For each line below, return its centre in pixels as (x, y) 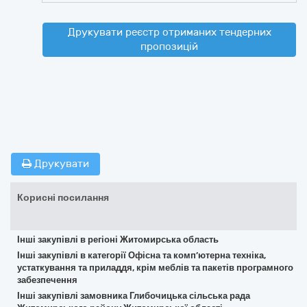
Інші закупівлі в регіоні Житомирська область (118, 240)
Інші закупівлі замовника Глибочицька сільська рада (134, 296)
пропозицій (169, 47)
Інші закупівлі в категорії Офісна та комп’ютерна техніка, (142, 255)
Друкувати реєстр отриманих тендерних (169, 32)
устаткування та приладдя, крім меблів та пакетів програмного (155, 268)
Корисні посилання (63, 198)
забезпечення (47, 280)
